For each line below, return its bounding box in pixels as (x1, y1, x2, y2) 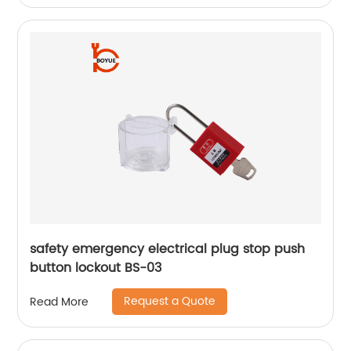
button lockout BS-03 (30, 258, 162, 279)
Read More (30, 292, 89, 311)
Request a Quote (124, 292, 216, 311)
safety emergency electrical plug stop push (30, 239, 306, 260)
